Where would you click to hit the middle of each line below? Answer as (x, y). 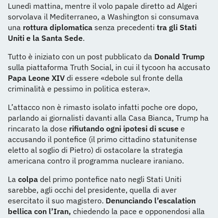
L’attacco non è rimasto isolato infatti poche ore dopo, (103, 107)
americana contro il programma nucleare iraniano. (96, 161)
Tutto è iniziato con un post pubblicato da (81, 56)
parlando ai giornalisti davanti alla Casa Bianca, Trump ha (108, 118)
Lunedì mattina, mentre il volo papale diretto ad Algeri (102, 6)
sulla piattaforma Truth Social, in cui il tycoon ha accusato (109, 67)
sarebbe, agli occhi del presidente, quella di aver (92, 190)
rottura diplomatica (58, 27)
